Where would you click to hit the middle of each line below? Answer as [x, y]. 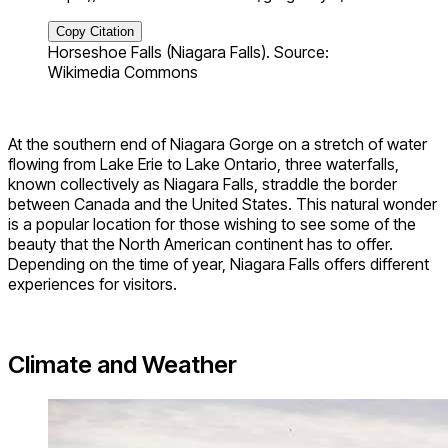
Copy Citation [95, 32]
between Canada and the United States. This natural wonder [222, 204]
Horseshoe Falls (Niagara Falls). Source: [188, 52]
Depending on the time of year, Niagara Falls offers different [218, 264]
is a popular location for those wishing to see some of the [212, 224]
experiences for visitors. [92, 284]
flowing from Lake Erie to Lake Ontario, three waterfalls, [203, 164]
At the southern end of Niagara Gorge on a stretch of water [217, 144]
